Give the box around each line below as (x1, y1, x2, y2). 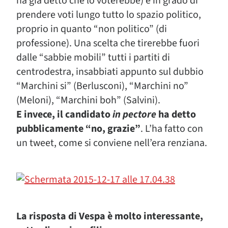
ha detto (156, 107, 196, 122)
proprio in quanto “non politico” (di (16, 22, 167, 36)
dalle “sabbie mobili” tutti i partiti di (16, 50, 170, 65)
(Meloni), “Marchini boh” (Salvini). (16, 93, 160, 107)
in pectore (112, 107, 156, 122)
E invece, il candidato (16, 107, 112, 122)
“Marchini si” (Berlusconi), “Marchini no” (16, 79, 188, 93)
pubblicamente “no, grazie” (16, 122, 140, 136)
